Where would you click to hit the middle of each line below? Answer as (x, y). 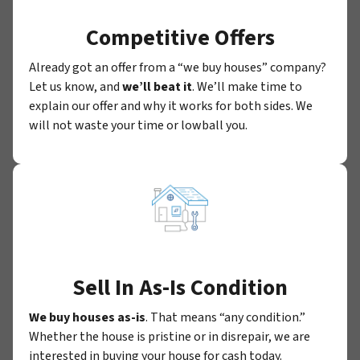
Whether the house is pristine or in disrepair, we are (170, 336)
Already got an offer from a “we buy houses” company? (178, 67)
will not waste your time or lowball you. (138, 125)
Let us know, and (76, 86)
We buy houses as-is (87, 317)
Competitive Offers (180, 37)
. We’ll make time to (247, 86)
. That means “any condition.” (225, 317)
